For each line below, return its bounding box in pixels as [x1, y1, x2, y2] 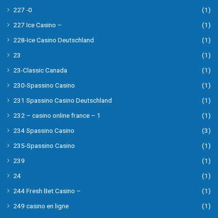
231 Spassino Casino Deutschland [13, 96, 112, 105]
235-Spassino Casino [13, 142, 75, 150]
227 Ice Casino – [13, 21, 62, 29]
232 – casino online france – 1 [13, 111, 101, 120]
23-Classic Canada [13, 66, 67, 74]
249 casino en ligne [13, 202, 69, 210]
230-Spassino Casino [13, 81, 75, 90]
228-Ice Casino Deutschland [13, 36, 94, 44]
